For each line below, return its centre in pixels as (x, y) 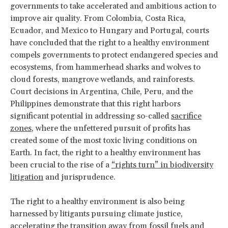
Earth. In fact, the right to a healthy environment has (105, 152)
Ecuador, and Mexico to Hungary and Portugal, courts (110, 30)
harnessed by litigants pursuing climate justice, (96, 213)
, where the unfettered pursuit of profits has (111, 128)
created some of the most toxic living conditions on (104, 140)
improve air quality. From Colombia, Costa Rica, (98, 18)
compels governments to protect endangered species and (114, 55)
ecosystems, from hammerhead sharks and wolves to (105, 67)
